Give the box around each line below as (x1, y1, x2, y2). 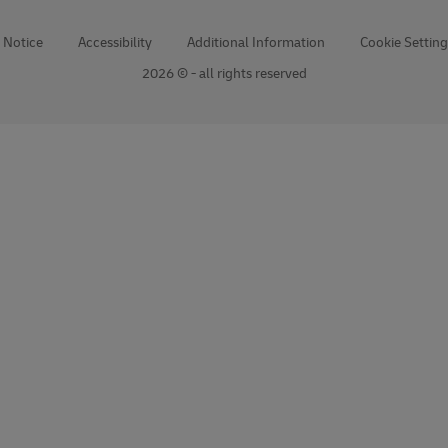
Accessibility (78, 32, 152, 51)
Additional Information (187, 32, 325, 51)
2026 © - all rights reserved (141, 63, 307, 82)
